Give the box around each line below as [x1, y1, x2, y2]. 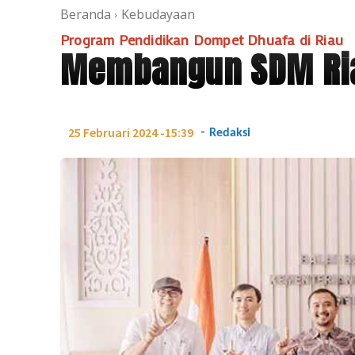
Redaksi [209, 126, 250, 139]
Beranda [60, 5, 111, 23]
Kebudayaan [121, 5, 195, 23]
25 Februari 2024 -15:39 [68, 124, 193, 141]
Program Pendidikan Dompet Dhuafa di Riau [60, 29, 343, 49]
